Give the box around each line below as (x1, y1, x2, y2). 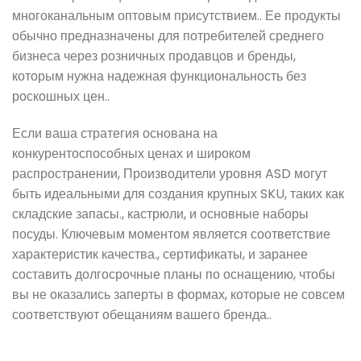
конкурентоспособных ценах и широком (12, 143, 251, 163)
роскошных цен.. (12, 86, 110, 106)
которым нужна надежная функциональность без (12, 66, 306, 85)
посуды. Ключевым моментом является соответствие (12, 224, 330, 243)
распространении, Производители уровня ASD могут (12, 164, 327, 183)
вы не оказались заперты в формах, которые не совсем (12, 284, 345, 304)
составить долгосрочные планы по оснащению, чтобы (12, 264, 335, 284)
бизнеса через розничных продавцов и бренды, (12, 46, 296, 65)
